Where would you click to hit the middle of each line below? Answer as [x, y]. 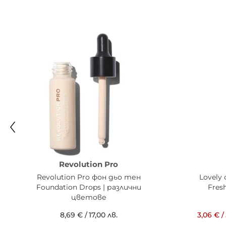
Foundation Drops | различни [89, 187]
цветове [89, 197]
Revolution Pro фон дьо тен [89, 177]
